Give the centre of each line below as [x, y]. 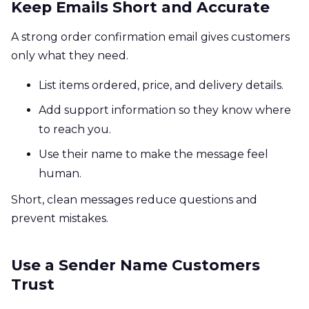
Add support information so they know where [165, 110]
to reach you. [75, 129]
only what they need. [70, 55]
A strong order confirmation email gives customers [150, 37]
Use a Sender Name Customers [136, 265]
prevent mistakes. [60, 218]
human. [60, 173]
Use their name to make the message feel [153, 154]
